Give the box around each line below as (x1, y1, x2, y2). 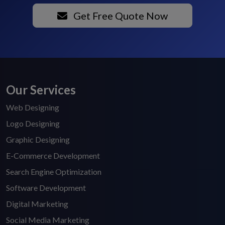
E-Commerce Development (6, 151, 100, 161)
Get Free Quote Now (71, 10, 168, 22)
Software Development (6, 183, 86, 193)
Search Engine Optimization (6, 167, 101, 177)
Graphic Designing (6, 135, 70, 145)
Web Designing (6, 102, 59, 113)
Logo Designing (6, 119, 60, 129)
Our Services (6, 82, 76, 97)
